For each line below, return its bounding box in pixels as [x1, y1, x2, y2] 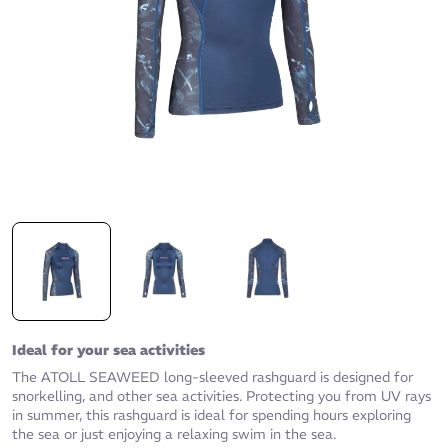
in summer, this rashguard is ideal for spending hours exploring [12, 406, 411, 425]
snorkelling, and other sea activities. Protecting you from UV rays [12, 387, 431, 406]
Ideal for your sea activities [12, 341, 205, 360]
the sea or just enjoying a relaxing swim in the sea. [12, 425, 336, 444]
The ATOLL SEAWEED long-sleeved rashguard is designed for [12, 368, 413, 387]
